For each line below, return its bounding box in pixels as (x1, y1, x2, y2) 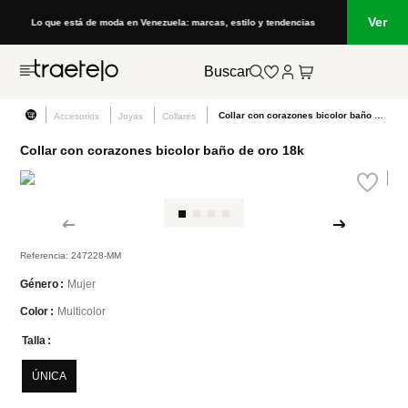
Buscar (204, 64, 250, 79)
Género (20, 278, 59, 291)
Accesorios (54, 111, 100, 121)
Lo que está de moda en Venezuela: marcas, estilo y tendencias (31, 17, 316, 27)
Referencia (20, 250, 66, 260)
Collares (162, 111, 197, 121)
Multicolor (57, 304, 107, 318)
